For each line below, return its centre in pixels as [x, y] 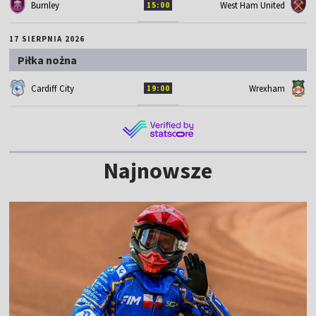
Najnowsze [158, 170]
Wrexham [267, 88]
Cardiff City [53, 88]
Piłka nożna [48, 60]
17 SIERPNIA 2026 [47, 38]
